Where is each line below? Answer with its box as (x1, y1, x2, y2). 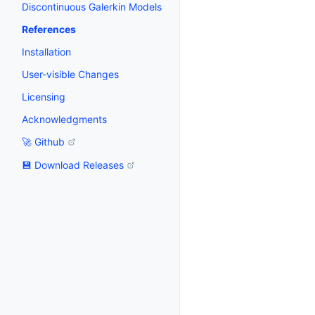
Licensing (22, 91, 65, 103)
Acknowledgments (22, 113, 107, 125)
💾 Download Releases (22, 159, 124, 172)
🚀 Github (22, 136, 65, 148)
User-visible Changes (22, 68, 119, 80)
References (22, 23, 76, 35)
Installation (22, 46, 71, 58)
